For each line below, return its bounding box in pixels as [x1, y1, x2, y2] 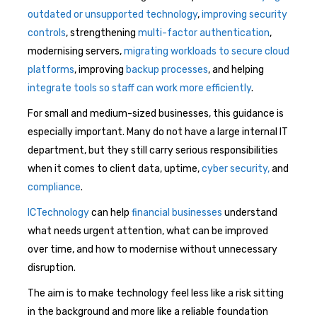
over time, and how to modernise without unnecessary [28, 243, 277, 255]
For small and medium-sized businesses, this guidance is [28, 107, 284, 120]
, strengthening [66, 26, 138, 39]
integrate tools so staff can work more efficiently [28, 81, 251, 94]
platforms [28, 63, 74, 76]
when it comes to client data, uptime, [28, 162, 202, 175]
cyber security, [202, 162, 270, 175]
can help [89, 206, 132, 219]
